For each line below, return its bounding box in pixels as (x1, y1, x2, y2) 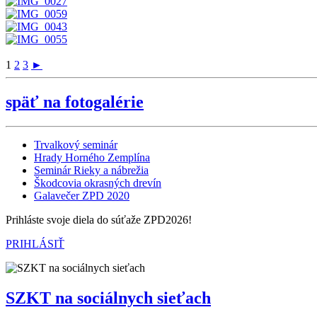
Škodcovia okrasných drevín (34, 177, 161, 190)
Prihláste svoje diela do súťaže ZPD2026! (6, 214, 192, 226)
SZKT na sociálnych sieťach (6, 289, 211, 308)
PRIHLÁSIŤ (6, 238, 64, 250)
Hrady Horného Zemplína (34, 151, 150, 164)
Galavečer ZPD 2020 (34, 190, 129, 202)
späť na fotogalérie (6, 93, 144, 112)
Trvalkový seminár (34, 139, 117, 151)
